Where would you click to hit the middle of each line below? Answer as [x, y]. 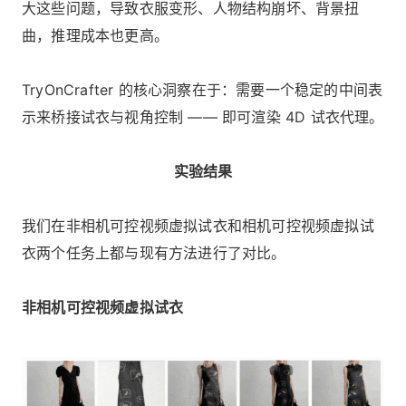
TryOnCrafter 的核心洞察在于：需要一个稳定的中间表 [203, 90]
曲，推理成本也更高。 [95, 36]
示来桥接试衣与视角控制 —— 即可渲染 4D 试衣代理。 [203, 117]
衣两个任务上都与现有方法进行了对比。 [154, 253]
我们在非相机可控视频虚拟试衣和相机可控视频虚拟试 [198, 226]
